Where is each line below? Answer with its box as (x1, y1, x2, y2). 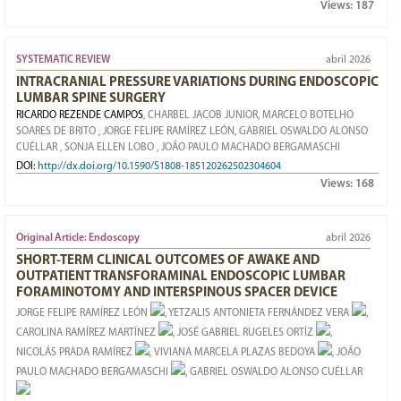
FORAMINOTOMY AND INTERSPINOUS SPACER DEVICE (16, 286, 337, 300)
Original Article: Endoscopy (16, 233, 140, 243)
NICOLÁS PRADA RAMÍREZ (16, 347, 132, 358)
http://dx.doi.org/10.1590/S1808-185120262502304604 (38, 161, 281, 172)
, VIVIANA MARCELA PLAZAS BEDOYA (149, 347, 315, 358)
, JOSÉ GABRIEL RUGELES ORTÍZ (173, 328, 313, 338)
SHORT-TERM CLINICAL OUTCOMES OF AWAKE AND (16, 254, 320, 268)
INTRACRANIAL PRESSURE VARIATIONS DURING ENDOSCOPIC (16, 76, 379, 90)
